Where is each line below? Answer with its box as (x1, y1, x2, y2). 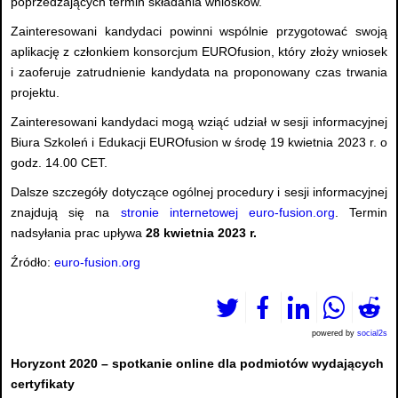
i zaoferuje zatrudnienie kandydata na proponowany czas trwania (11, 65, 387, 80)
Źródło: (11, 255, 54, 270)
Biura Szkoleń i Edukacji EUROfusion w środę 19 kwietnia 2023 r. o (11, 135, 387, 150)
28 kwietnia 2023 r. (146, 226, 257, 241)
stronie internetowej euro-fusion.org (120, 205, 335, 220)
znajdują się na (11, 205, 121, 220)
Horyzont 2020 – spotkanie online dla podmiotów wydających (11, 356, 384, 371)
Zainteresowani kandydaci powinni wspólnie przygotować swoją (11, 24, 387, 39)
